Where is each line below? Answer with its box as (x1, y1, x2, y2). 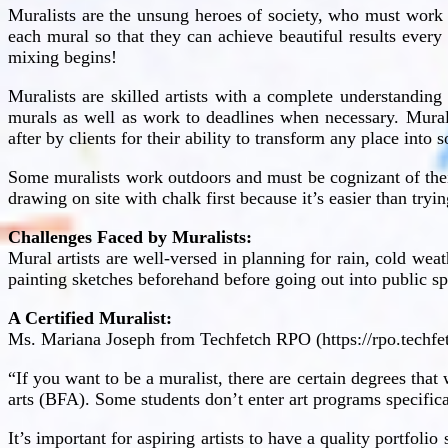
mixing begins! (8, 46, 117, 67)
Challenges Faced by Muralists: (8, 226, 252, 247)
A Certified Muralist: (8, 307, 172, 328)
